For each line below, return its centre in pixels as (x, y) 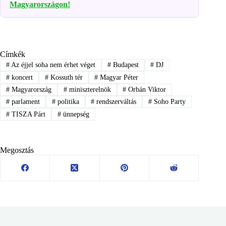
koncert (21, 77)
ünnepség (75, 114)
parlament (24, 102)
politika (67, 102)
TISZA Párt (27, 114)
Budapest (125, 65)
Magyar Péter (118, 77)
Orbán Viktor (146, 89)
